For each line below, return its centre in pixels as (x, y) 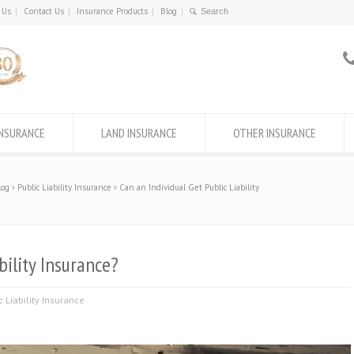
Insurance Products (112, 11)
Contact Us (44, 11)
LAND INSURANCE (139, 133)
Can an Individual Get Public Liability (189, 187)
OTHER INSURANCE (275, 133)
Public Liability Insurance (64, 187)
